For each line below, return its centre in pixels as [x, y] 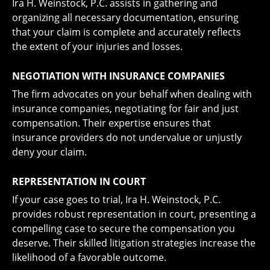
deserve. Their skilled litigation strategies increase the [134, 243]
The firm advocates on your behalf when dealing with [132, 94]
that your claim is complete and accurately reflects [127, 32]
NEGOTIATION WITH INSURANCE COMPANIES [118, 76]
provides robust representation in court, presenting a [134, 214]
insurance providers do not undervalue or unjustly [127, 137]
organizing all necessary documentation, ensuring [125, 17]
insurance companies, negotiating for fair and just [125, 108]
